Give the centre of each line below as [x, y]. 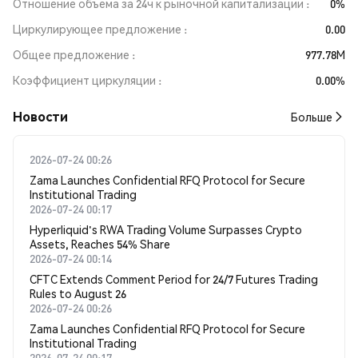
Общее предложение [71, 54]
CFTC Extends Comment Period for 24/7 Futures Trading [174, 279]
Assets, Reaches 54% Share [100, 244]
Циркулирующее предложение [97, 29]
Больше [312, 117]
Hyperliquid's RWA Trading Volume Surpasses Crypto [166, 229]
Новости [40, 116]
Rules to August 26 [78, 293]
